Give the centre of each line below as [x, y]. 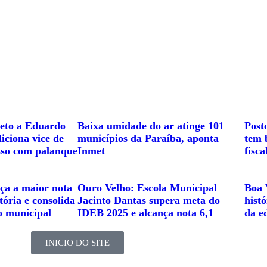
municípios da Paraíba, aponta [148, 138]
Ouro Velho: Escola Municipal [147, 188]
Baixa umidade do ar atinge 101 [151, 126]
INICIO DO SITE [77, 243]
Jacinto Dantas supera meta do [149, 200]
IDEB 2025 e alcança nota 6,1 [145, 213]
